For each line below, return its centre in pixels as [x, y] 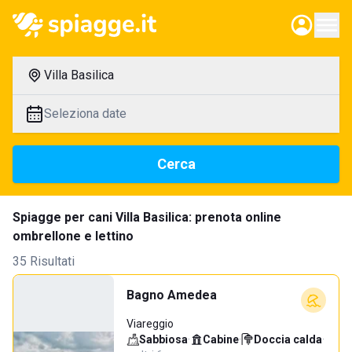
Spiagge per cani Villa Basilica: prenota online [147, 217]
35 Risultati [44, 261]
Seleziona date [85, 114]
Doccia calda [288, 339]
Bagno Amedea [172, 295]
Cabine [221, 339]
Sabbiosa [163, 339]
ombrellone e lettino [73, 236]
